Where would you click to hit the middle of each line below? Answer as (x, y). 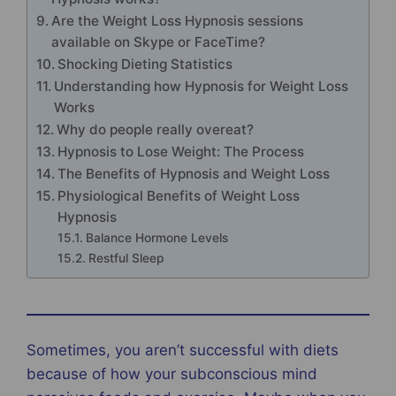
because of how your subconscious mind (172, 374)
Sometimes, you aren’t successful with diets (183, 350)
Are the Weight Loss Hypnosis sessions (178, 20)
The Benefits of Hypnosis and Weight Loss (194, 173)
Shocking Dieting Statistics (147, 64)
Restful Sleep (126, 258)
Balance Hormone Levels (156, 237)
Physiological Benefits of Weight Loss (179, 195)
